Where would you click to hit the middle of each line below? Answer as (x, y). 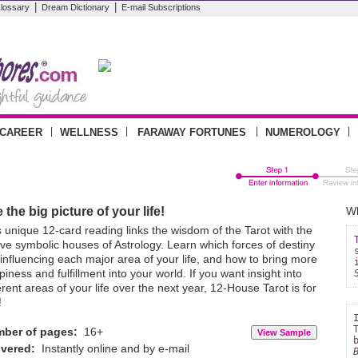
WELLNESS (89, 132)
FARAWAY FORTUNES (192, 132)
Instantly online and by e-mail (112, 348)
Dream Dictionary (76, 7)
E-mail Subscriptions (161, 7)
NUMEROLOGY (303, 132)
